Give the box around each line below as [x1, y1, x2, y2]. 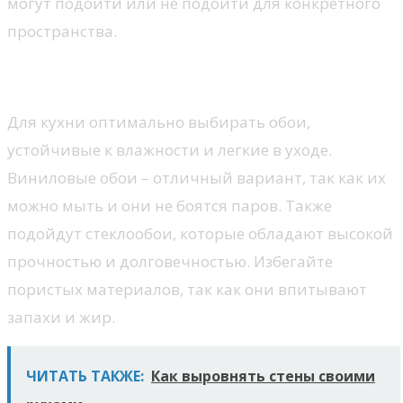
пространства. [7, 20, 117, 41]
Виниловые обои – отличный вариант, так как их [7, 167, 386, 189]
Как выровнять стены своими [151, 366, 375, 387]
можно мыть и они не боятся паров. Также [7, 195, 332, 217]
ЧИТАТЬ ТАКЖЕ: [26, 366, 144, 387]
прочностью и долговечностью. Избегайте [7, 251, 333, 273]
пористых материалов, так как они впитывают [7, 279, 367, 300]
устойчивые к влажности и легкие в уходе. [7, 139, 332, 161]
